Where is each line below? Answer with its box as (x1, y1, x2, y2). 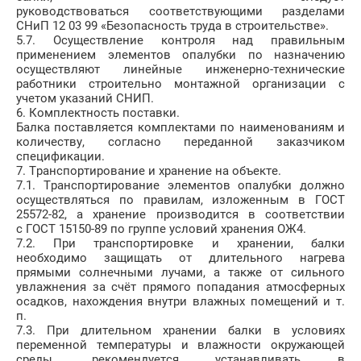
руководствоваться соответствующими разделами (16, 4, 345, 19)
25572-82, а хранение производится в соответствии (16, 207, 345, 222)
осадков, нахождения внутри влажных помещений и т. (16, 294, 345, 309)
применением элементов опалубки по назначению (16, 48, 345, 63)
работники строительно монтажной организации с (16, 77, 345, 92)
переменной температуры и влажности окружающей (16, 338, 345, 353)
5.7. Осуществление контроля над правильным (16, 33, 345, 48)
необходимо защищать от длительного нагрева (16, 251, 345, 266)
